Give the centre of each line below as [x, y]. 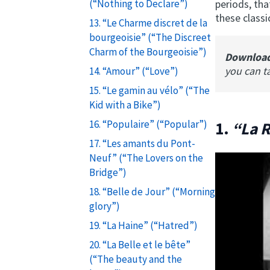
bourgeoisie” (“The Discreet [150, 37]
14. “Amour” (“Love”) [133, 71]
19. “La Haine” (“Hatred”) [143, 225]
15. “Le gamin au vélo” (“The [149, 90]
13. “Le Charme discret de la [148, 23]
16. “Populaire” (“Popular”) [148, 124]
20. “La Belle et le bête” [140, 244]
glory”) [104, 206]
